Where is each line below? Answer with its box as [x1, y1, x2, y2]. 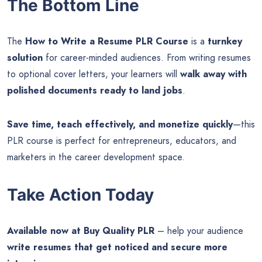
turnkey [208, 34, 242, 48]
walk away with [180, 67, 247, 81]
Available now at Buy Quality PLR [7, 224, 154, 238]
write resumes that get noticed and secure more [7, 240, 227, 254]
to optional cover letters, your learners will [7, 67, 180, 81]
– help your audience [154, 224, 243, 238]
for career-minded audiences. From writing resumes [43, 50, 251, 64]
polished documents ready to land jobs [7, 83, 182, 97]
